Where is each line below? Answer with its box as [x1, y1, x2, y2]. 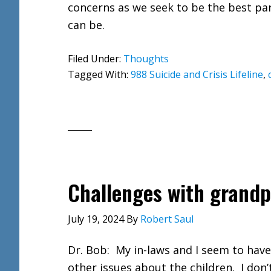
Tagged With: [68, 68, 131, 81]
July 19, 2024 [68, 212, 124, 226]
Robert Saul [140, 212, 194, 226]
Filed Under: [68, 52, 123, 65]
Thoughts [123, 52, 169, 65]
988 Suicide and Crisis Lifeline [131, 68, 263, 81]
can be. [68, 18, 105, 32]
